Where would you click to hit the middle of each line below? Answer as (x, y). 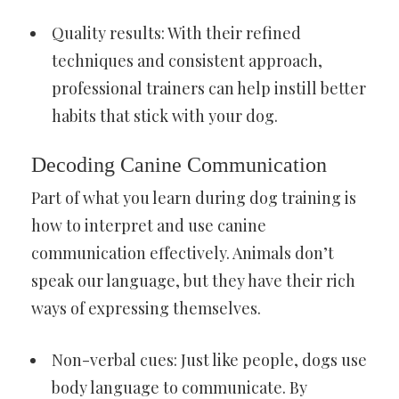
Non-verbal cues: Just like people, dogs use (209, 360)
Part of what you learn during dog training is (194, 198)
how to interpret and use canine (149, 226)
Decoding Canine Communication (179, 165)
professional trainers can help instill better (209, 89)
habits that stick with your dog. (165, 116)
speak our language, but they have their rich (193, 281)
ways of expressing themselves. (146, 309)
